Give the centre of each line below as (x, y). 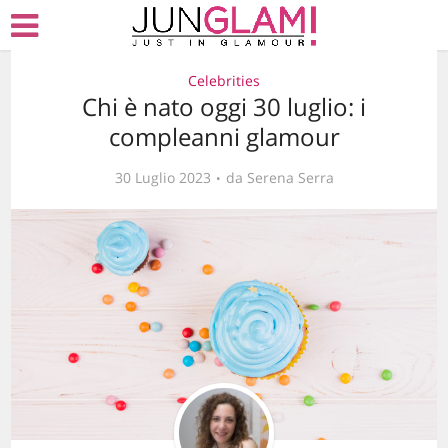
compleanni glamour (224, 136)
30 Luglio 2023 (162, 177)
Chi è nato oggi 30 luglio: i (224, 106)
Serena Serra (290, 177)
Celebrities (224, 80)
